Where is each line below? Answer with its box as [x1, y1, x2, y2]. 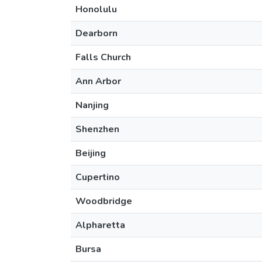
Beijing [75, 147, 106, 160]
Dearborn [75, 27, 118, 40]
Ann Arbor [75, 75, 121, 88]
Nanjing [75, 99, 109, 112]
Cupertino [75, 171, 120, 184]
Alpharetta [75, 219, 125, 232]
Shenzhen [75, 123, 119, 136]
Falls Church [75, 51, 131, 64]
